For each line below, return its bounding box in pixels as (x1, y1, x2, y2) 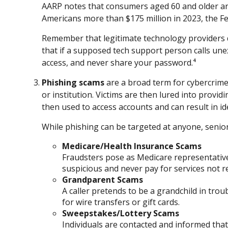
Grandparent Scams (62, 174, 143, 186)
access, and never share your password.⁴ (42, 57, 196, 69)
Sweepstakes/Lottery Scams (62, 208, 179, 219)
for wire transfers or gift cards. (62, 196, 180, 208)
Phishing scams (42, 77, 104, 89)
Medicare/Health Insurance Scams (62, 140, 202, 152)
